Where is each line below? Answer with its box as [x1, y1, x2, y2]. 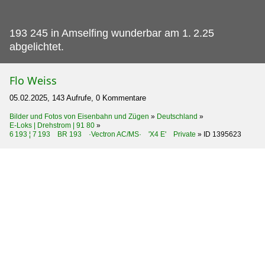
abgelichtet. [9, 40, 64, 53]
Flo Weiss [9, 73, 57, 88]
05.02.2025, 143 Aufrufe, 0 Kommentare [9, 93, 146, 102]
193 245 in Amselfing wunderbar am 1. [9, 27, 191, 39]
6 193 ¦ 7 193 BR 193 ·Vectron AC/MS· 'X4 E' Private [9, 130, 196, 138]
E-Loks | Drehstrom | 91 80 [9, 121, 95, 130]
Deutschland [157, 112, 198, 121]
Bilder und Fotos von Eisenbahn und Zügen [9, 112, 149, 121]
